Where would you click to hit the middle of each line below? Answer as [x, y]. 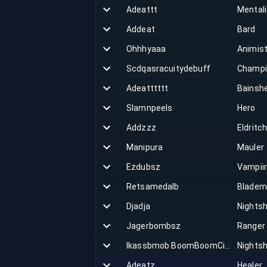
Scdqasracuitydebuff [168, 69]
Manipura [145, 147]
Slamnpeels [150, 108]
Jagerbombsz [154, 226]
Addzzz [141, 128]
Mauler [251, 147]
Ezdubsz [144, 167]
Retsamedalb [153, 187]
